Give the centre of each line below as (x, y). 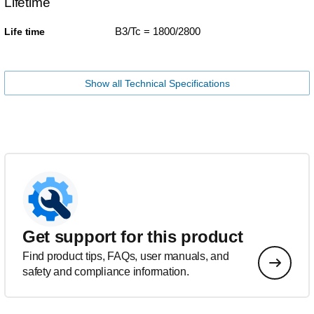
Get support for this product (133, 236)
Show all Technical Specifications (157, 83)
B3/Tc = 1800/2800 (157, 31)
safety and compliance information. (106, 271)
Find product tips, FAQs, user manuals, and (126, 256)
